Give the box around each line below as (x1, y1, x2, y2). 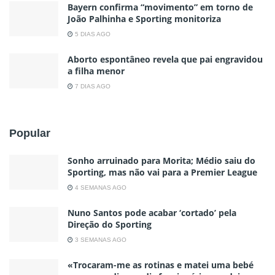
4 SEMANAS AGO (73, 184, 126, 191)
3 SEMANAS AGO (73, 236, 126, 243)
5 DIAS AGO (73, 30, 110, 37)
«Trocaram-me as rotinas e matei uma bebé (68, 258, 254, 271)
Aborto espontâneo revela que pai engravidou (68, 53, 263, 65)
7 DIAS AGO (73, 82, 110, 90)
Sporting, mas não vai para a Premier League (68, 166, 257, 178)
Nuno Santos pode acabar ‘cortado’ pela (68, 206, 236, 219)
